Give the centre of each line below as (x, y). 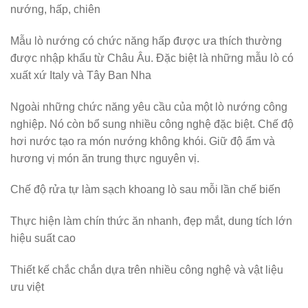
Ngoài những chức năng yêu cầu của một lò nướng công (149, 107)
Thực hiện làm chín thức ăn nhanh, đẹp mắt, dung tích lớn (151, 221)
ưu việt (27, 287)
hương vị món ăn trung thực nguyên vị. (105, 158)
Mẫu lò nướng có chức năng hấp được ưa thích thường (146, 41)
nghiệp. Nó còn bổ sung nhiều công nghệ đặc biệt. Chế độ (152, 124)
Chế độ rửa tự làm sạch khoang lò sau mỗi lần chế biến (145, 190)
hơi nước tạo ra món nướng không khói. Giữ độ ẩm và (143, 141)
